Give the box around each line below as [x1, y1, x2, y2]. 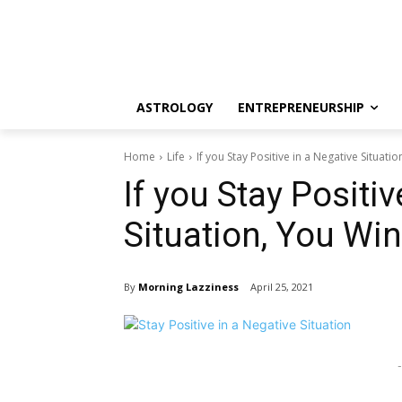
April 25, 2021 [250, 280, 313, 294]
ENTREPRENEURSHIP [238, 99, 364, 116]
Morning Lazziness [138, 279, 239, 293]
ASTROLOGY [136, 99, 213, 116]
